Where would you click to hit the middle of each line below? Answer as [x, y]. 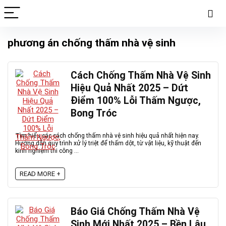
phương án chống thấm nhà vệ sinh [92, 43]
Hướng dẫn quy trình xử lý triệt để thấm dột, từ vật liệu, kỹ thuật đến [108, 143]
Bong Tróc [94, 113]
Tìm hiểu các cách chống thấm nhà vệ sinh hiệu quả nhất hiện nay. [107, 136]
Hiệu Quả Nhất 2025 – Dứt [129, 88]
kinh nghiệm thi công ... [47, 151]
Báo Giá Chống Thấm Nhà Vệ [135, 212]
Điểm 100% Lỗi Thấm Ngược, [136, 101]
